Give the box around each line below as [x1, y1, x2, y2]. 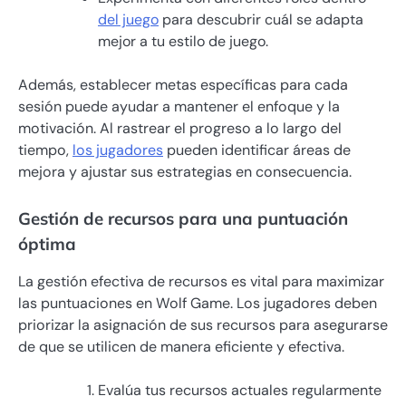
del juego [98, 10, 159, 30]
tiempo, [18, 140, 72, 160]
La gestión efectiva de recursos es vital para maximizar [18, 271, 384, 291]
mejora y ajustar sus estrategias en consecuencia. [18, 162, 352, 182]
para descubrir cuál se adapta [159, 10, 363, 30]
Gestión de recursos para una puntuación [18, 207, 348, 229]
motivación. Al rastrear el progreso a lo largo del [18, 119, 342, 139]
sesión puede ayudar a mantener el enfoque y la [18, 97, 340, 117]
